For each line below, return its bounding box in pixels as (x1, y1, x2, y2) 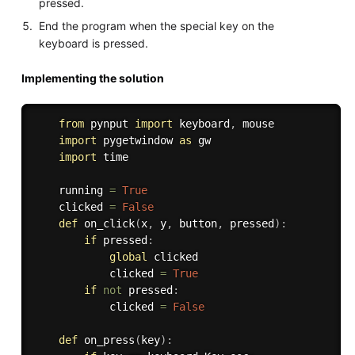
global (109, 250, 147, 264)
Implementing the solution (21, 71, 164, 86)
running (32, 184, 109, 197)
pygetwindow (96, 134, 179, 147)
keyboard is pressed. (39, 36, 149, 51)
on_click (83, 217, 135, 231)
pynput (83, 117, 135, 131)
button (172, 217, 217, 231)
